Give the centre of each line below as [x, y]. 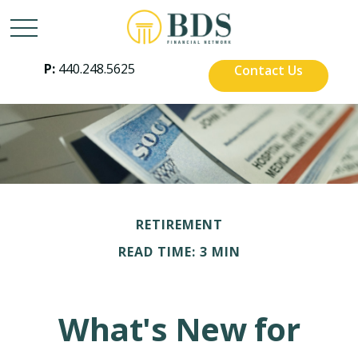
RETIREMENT [179, 225]
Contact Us [268, 70]
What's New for [179, 329]
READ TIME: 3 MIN [179, 252]
